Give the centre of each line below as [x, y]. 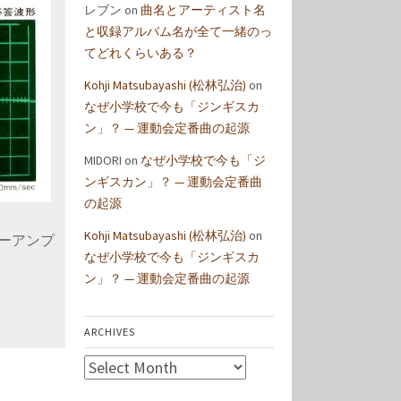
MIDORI [103, 160]
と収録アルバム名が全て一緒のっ [178, 31]
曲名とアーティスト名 [203, 10]
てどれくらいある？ [141, 53]
